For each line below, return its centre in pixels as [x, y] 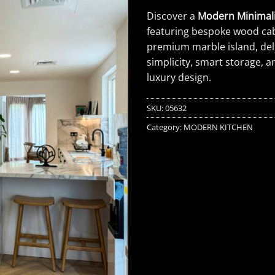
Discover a [172, 16]
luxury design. [179, 78]
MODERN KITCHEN [218, 127]
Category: [165, 127]
